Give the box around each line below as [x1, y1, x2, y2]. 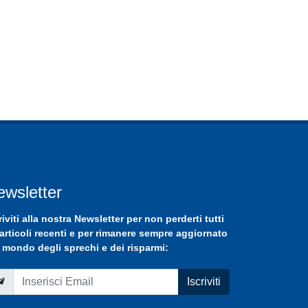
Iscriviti [187, 276, 221, 288]
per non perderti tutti [124, 213, 224, 225]
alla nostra [19, 213, 74, 225]
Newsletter [74, 213, 124, 225]
